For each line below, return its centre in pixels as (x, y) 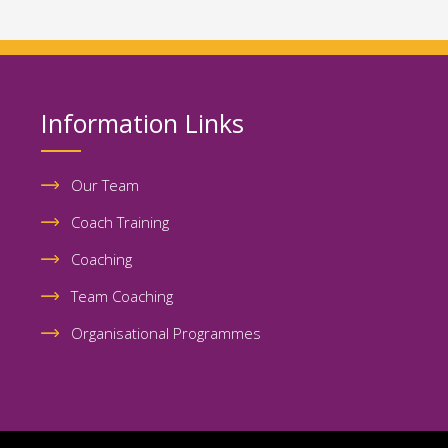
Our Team (104, 185)
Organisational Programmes (165, 333)
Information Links (142, 123)
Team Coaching (121, 296)
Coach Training (119, 222)
